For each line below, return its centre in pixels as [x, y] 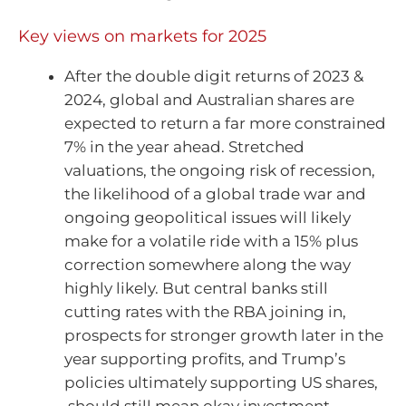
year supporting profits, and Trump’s [205, 358]
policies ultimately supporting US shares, [221, 382]
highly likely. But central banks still [196, 288]
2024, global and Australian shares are [209, 99]
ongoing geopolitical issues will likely [208, 217]
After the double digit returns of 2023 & [214, 76]
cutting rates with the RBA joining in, [205, 311]
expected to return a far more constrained [225, 123]
